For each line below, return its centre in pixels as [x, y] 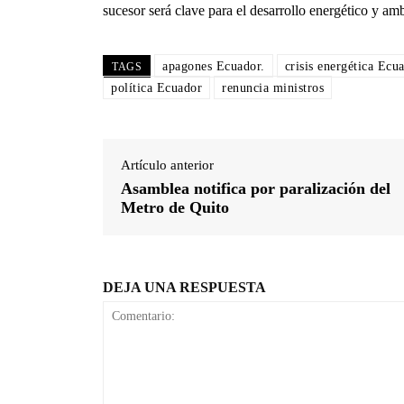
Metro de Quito [175, 207]
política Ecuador [156, 87]
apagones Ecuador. [214, 66]
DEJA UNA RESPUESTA [184, 287]
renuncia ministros [273, 87]
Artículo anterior [167, 165]
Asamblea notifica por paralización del [256, 188]
